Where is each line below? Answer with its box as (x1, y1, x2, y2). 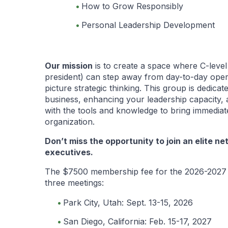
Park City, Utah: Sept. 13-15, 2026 (63, 197, 193, 208)
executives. (45, 147, 93, 157)
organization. (45, 116, 95, 127)
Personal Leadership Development (81, 19, 215, 30)
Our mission (45, 60, 93, 71)
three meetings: (45, 177, 104, 188)
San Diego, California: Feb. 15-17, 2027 (63, 216, 212, 226)
